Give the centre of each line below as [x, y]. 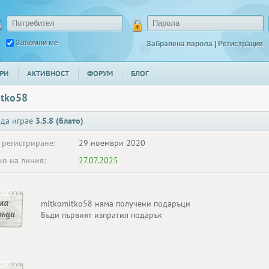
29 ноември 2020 [112, 143]
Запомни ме [37, 43]
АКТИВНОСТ [48, 74]
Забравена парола [180, 44]
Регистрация [240, 44]
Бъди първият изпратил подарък [101, 215]
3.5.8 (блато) [59, 121]
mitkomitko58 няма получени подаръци [116, 204]
